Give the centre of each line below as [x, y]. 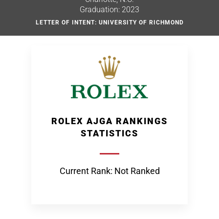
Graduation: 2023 [109, 10]
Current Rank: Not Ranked [109, 171]
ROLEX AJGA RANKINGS [109, 121]
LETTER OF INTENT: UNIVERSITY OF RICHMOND [109, 22]
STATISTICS [109, 133]
